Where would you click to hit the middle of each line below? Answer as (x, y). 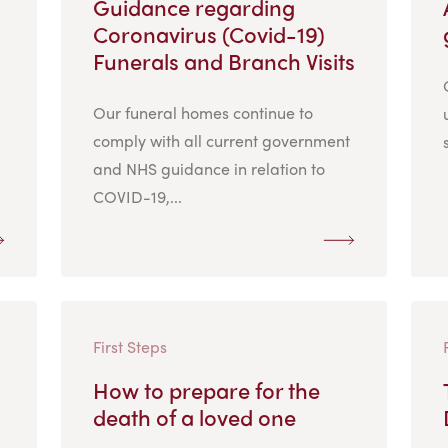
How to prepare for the (206, 389)
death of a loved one (194, 416)
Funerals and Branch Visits (223, 60)
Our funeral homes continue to (202, 112)
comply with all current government (221, 140)
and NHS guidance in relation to (208, 168)
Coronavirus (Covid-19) (208, 33)
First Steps (129, 346)
